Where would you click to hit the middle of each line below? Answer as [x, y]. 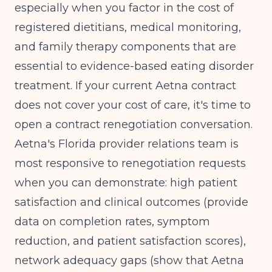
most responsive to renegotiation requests [130, 163]
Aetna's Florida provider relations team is [127, 144]
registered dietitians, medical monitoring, [128, 27]
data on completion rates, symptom [112, 222]
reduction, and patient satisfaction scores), [130, 241]
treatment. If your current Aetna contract [125, 86]
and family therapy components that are [125, 47]
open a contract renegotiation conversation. [134, 124]
